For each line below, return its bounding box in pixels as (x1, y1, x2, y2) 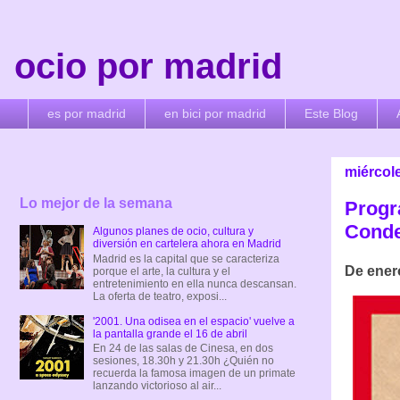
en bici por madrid (164, 106, 266, 121)
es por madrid (47, 106, 126, 121)
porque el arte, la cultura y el (92, 264, 230, 278)
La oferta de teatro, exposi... (92, 289, 227, 303)
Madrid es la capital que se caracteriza (92, 252, 279, 265)
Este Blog (304, 106, 358, 121)
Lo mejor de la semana (20, 196, 172, 212)
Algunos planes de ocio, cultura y (92, 225, 254, 238)
